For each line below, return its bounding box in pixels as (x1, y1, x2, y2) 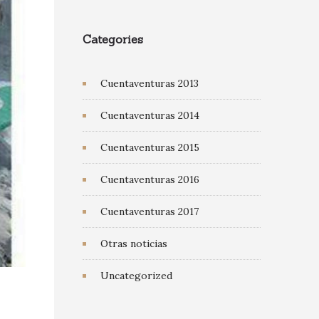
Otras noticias (100, 237, 167, 250)
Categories (83, 32, 143, 46)
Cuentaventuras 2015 (100, 141, 199, 154)
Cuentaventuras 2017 (100, 205, 199, 218)
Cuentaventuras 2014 (100, 109, 199, 122)
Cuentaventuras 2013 (100, 77, 199, 90)
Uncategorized (100, 269, 172, 282)
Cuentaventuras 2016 (100, 173, 199, 186)
